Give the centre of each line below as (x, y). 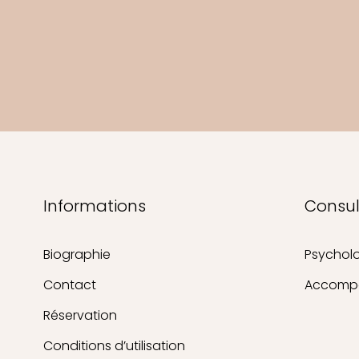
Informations (94, 206)
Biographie (77, 255)
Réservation (80, 316)
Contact (69, 285)
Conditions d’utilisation (114, 346)
